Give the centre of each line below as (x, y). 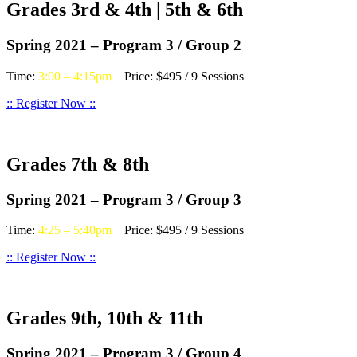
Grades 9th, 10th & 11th (105, 318)
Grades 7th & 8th (78, 164)
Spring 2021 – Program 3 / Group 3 (124, 199)
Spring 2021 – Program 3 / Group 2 (124, 45)
